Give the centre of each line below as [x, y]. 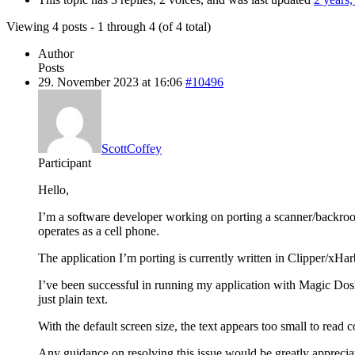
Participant [65, 162]
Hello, [53, 189]
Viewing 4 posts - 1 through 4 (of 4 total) [109, 26]
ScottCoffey [132, 148]
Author [56, 53]
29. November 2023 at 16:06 [110, 82]
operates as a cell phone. [99, 231]
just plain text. [73, 299]
